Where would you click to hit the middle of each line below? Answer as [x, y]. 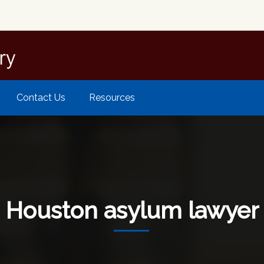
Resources [112, 98]
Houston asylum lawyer [132, 210]
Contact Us [41, 98]
